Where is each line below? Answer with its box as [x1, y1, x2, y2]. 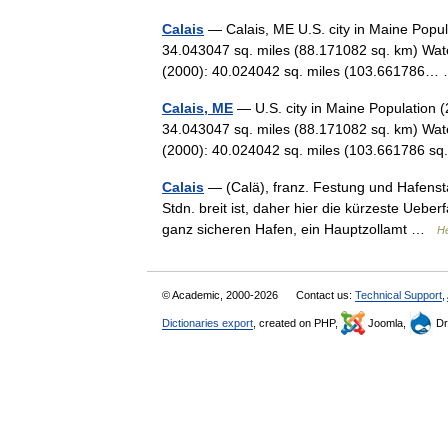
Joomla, [365, 317, 409, 329]
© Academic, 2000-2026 [162, 289, 281, 301]
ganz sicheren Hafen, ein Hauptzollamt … [162, 221, 437, 237]
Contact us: [296, 289, 355, 301]
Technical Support [355, 289, 442, 301]
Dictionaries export [162, 317, 253, 329]
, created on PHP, [253, 317, 341, 329]
